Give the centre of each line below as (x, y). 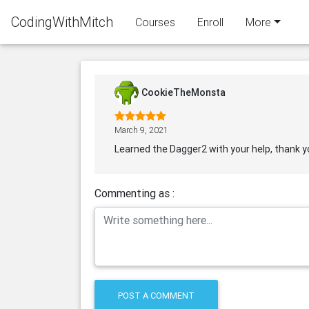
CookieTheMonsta (183, 92)
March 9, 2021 (141, 130)
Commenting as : (134, 193)
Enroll (210, 22)
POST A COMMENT (157, 296)
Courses (155, 22)
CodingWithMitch (62, 22)
